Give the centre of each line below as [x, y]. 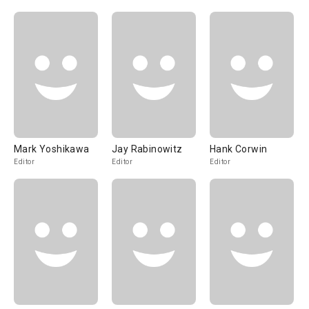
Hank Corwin [239, 149]
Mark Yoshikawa [52, 149]
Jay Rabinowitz [147, 149]
